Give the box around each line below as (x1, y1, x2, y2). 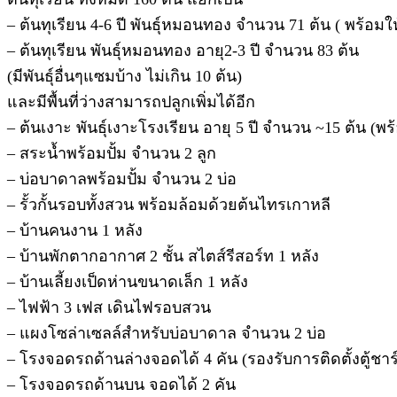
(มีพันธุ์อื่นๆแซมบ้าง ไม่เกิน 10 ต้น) (7, 66, 242, 85)
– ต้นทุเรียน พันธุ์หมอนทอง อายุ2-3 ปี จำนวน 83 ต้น (7, 41, 359, 59)
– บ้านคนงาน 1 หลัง (7, 221, 143, 239)
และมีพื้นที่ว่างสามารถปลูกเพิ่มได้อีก (7, 92, 255, 111)
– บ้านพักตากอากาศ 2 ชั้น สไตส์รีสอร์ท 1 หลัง (7, 246, 319, 265)
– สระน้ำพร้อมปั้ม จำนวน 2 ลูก (7, 144, 216, 162)
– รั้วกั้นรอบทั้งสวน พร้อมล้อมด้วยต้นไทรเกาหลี (7, 195, 331, 214)
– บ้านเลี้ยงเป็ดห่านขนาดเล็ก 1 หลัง (7, 272, 248, 291)
